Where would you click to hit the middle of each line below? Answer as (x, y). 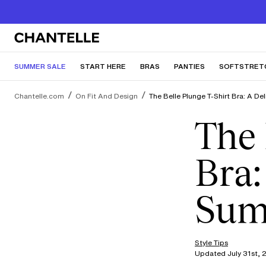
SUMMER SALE (40, 66)
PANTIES (189, 66)
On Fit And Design (107, 96)
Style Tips (211, 243)
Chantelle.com (39, 96)
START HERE (103, 66)
